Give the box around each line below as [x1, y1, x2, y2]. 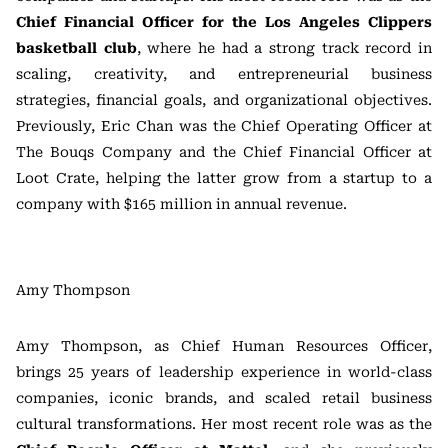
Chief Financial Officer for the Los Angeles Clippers [16, 14, 432, 30]
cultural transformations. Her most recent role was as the [16, 416, 432, 432]
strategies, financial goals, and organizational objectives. [16, 92, 432, 108]
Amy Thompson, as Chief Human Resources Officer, [16, 338, 432, 354]
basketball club [16, 40, 137, 56]
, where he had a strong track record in [136, 40, 433, 56]
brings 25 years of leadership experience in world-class [16, 364, 432, 380]
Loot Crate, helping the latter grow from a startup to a [16, 170, 432, 186]
